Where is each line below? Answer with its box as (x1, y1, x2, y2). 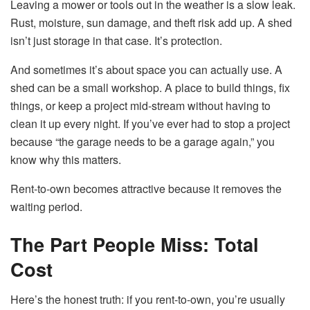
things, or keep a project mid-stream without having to (10, 98, 271, 114)
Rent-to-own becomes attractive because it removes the (10, 181, 282, 197)
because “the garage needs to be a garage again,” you (10, 134, 275, 150)
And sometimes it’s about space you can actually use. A (10, 62, 282, 78)
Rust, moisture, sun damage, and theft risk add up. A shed (10, 15, 292, 31)
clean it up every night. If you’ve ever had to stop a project (10, 116, 290, 132)
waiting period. (10, 199, 82, 215)
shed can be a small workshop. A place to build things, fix (10, 80, 290, 96)
